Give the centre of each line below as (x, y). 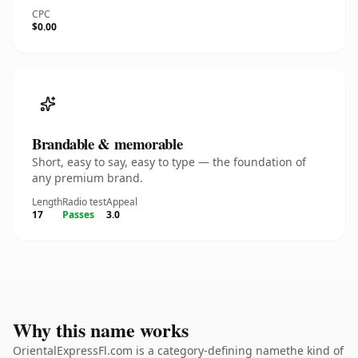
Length (47, 202)
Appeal (122, 202)
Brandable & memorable (107, 143)
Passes (78, 215)
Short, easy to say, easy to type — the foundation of (169, 162)
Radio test (84, 202)
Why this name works (101, 330)
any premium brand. (88, 178)
